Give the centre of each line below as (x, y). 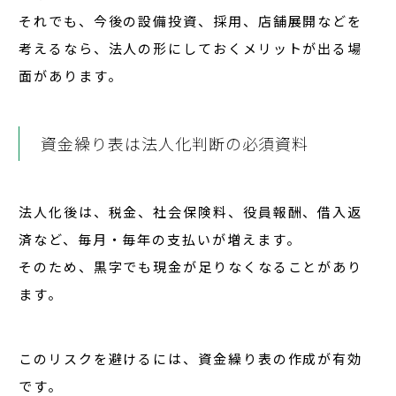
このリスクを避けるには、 (109, 359)
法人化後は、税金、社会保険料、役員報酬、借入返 (191, 212)
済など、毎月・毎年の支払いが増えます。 (160, 240)
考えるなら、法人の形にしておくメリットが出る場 (191, 49)
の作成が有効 (318, 359)
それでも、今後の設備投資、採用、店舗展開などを (191, 21)
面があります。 (71, 76)
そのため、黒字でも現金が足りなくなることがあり (191, 267)
